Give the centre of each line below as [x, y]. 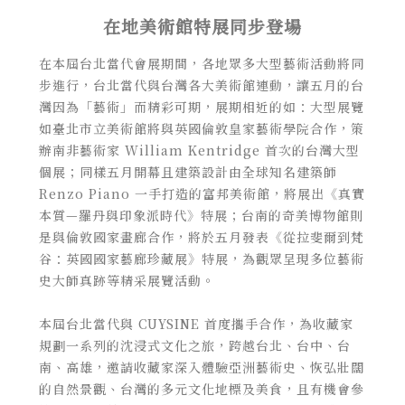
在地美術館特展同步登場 [202, 25]
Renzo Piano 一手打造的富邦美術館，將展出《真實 [202, 193]
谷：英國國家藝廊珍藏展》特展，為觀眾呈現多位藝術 [201, 258]
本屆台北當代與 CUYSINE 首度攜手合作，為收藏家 [196, 323]
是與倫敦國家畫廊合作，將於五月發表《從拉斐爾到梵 [201, 236]
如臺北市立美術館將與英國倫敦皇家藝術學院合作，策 [201, 128]
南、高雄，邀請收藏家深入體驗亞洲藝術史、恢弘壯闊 [201, 367]
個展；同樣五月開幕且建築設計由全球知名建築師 [188, 171]
